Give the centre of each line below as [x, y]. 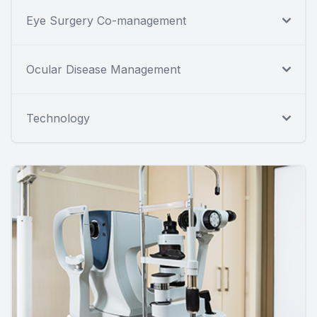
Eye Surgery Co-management [106, 20]
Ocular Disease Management [103, 69]
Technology [58, 118]
